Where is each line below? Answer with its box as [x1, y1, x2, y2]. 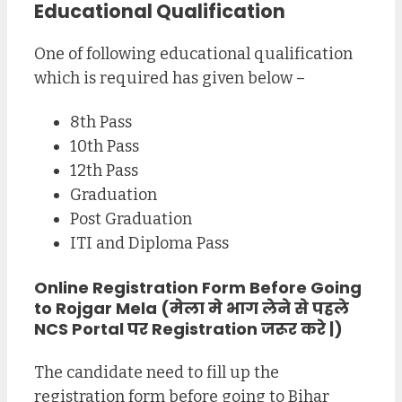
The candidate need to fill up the [34, 362, 279, 382]
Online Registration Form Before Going [34, 275, 362, 299]
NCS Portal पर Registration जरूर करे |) [34, 317, 343, 340]
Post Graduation [70, 208, 192, 229]
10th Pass [70, 135, 139, 156]
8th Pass [70, 111, 132, 132]
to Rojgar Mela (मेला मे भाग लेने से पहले [34, 296, 349, 319]
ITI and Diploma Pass [70, 232, 229, 253]
